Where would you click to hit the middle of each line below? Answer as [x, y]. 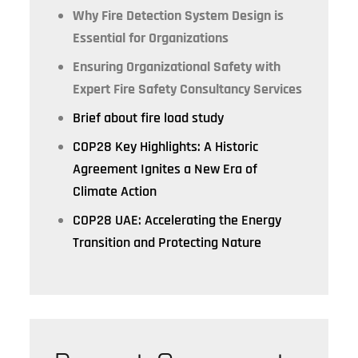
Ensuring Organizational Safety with [177, 67]
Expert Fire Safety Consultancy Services [188, 89]
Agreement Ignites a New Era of [165, 169]
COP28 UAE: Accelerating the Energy [177, 221]
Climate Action [115, 192]
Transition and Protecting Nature [167, 243]
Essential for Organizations [151, 38]
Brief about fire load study [149, 118]
